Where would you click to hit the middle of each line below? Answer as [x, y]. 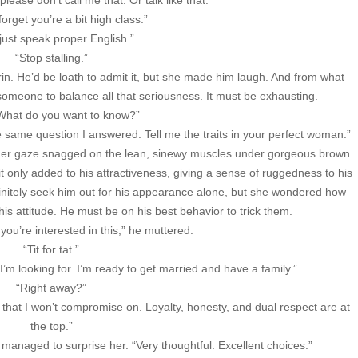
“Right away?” [51, 288]
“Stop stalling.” [51, 58]
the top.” [51, 326]
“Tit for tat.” [51, 250]
